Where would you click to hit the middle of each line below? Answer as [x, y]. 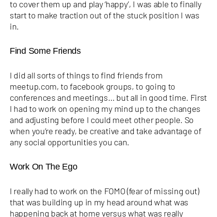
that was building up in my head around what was [99, 202]
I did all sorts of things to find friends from [86, 75]
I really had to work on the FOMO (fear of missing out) [104, 191]
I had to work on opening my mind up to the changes [105, 108]
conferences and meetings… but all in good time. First [108, 97]
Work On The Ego [44, 166]
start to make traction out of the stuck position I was [105, 15]
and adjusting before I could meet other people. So [102, 119]
